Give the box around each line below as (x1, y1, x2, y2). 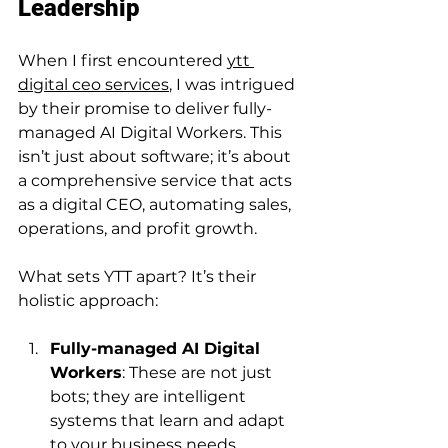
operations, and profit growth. (18, 218, 257, 238)
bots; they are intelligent (50, 386, 250, 406)
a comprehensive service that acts (18, 170, 296, 190)
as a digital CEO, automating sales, (18, 194, 295, 214)
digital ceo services (18, 74, 169, 94)
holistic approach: (18, 290, 158, 310)
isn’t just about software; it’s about (18, 146, 295, 166)
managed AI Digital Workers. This (18, 122, 286, 142)
